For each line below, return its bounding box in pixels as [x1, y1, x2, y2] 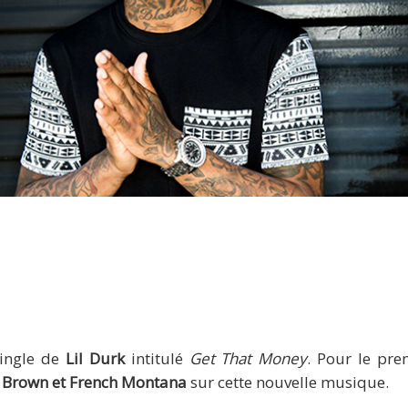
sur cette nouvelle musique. [186, 371, 389, 393]
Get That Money [189, 347, 308, 369]
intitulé [124, 347, 189, 369]
